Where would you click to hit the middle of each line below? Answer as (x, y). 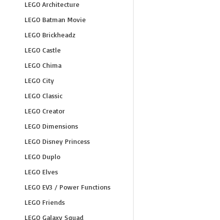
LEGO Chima (43, 65)
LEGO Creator (45, 111)
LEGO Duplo (42, 156)
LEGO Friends (45, 202)
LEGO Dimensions (51, 126)
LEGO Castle (43, 50)
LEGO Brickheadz (50, 35)
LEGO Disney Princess (57, 141)
